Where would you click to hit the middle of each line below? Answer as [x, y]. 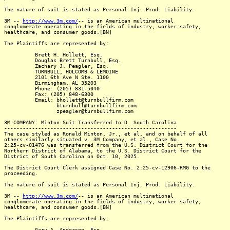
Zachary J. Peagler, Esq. [56, 66]
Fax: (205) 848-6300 [49, 94]
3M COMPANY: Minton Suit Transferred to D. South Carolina [90, 122]
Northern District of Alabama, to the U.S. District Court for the [103, 151]
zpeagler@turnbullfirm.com [69, 111]
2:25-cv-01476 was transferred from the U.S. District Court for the [106, 145]
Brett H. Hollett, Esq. [53, 55]
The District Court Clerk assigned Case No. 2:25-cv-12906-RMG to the [107, 168]
